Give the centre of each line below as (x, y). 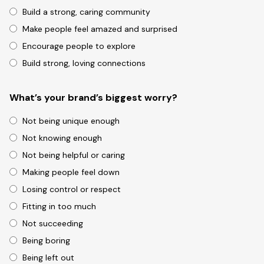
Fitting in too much (59, 207)
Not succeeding (53, 224)
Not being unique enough (71, 121)
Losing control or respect (72, 189)
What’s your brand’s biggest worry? (93, 98)
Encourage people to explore (79, 46)
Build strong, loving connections (84, 63)
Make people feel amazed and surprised (100, 29)
